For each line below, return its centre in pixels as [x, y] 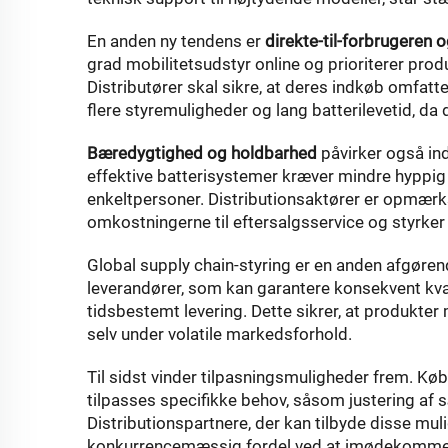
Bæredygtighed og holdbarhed [204, 153]
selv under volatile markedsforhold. [219, 334]
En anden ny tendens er [176, 41]
